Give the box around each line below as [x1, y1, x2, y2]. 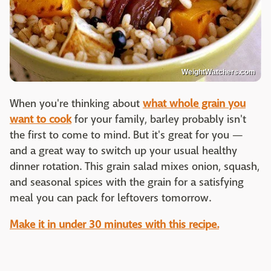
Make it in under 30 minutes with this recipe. [10, 218, 219, 232]
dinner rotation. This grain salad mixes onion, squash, [10, 160, 260, 174]
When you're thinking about [10, 97, 143, 111]
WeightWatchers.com [181, 68, 255, 77]
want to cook [10, 113, 71, 127]
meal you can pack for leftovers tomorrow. [10, 191, 211, 206]
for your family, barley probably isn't [71, 113, 246, 127]
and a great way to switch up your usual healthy [10, 144, 237, 158]
